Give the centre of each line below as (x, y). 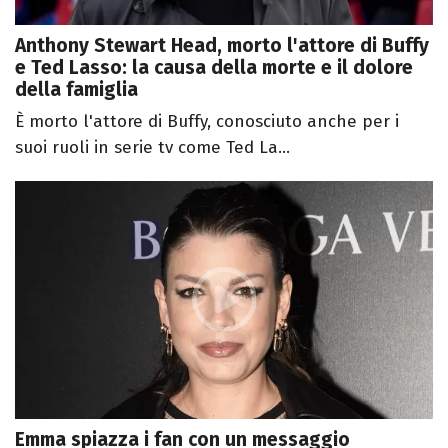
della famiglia (76, 89)
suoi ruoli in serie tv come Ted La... (152, 147)
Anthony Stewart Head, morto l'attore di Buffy (222, 45)
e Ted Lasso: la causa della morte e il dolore (214, 67)
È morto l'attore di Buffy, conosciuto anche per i (207, 121)
